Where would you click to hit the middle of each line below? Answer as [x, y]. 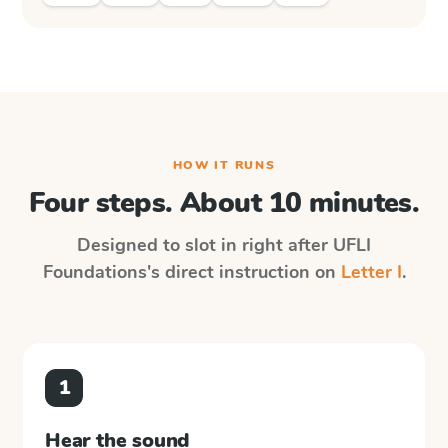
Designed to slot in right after [205, 245]
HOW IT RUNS [224, 165]
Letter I [371, 272]
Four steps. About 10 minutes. [224, 203]
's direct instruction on [243, 272]
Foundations [94, 272]
